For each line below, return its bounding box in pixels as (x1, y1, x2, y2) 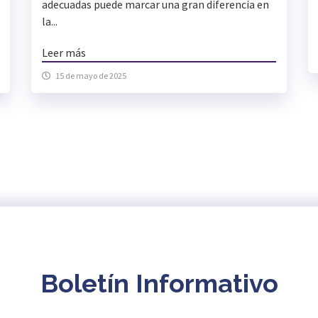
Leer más (41, 45, 86, 60)
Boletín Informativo (40, 268, 278, 299)
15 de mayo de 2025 (55, 70, 126, 82)
